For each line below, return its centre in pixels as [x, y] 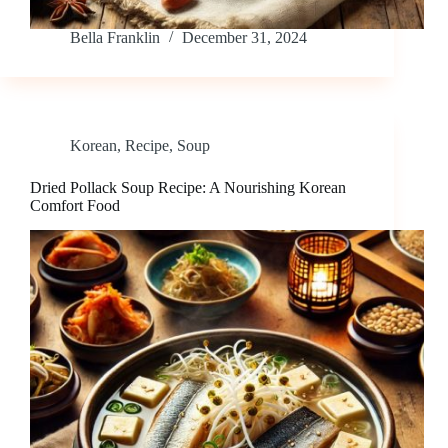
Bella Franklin [115, 38]
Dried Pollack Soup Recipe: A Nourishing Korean [188, 188]
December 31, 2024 [244, 38]
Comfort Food [75, 206]
